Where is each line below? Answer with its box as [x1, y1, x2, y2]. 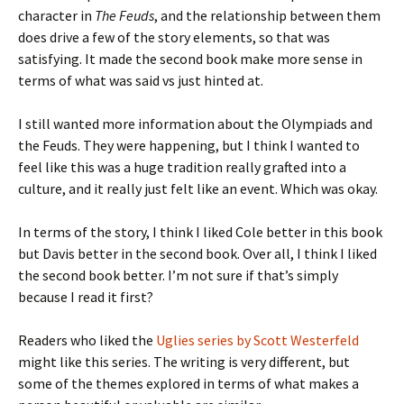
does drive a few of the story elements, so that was [18, 28, 330, 47]
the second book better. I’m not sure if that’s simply [18, 266, 338, 285]
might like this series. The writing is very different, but [18, 353, 350, 372]
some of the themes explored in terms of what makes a [18, 374, 359, 393]
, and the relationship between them [154, 6, 381, 25]
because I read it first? [18, 288, 153, 307]
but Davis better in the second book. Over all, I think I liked [18, 244, 377, 263]
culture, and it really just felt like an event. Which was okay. [18, 179, 378, 198]
